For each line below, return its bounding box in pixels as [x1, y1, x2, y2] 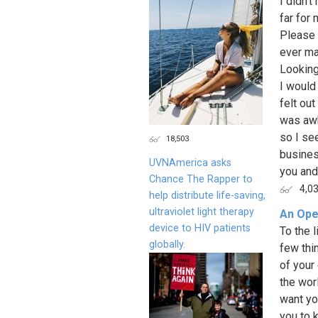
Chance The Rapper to [149, 172, 253, 185]
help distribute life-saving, [149, 189, 265, 202]
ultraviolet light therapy [149, 205, 254, 218]
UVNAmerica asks [149, 156, 231, 169]
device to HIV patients [149, 221, 251, 234]
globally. [149, 238, 185, 251]
